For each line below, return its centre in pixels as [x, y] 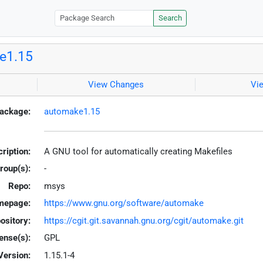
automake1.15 [72, 111]
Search [170, 18]
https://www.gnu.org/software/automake [124, 203]
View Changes [116, 85]
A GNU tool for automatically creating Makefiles [138, 151]
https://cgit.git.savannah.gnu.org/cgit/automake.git [144, 220]
